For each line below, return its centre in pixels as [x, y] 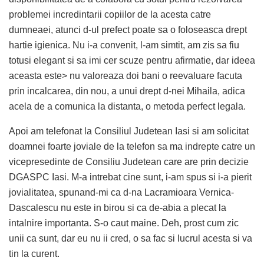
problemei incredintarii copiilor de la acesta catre [110, 14]
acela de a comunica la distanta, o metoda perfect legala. [127, 106]
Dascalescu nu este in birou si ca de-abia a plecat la [118, 207]
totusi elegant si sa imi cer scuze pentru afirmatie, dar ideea [132, 60]
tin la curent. [34, 253]
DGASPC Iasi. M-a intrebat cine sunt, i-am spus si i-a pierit [130, 177]
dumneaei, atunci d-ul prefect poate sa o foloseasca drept [128, 29]
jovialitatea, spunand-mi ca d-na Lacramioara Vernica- [121, 192]
